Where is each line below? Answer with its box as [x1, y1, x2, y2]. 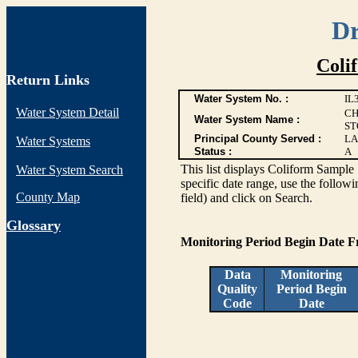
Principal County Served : [193, 133, 321, 145]
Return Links [6, 72, 89, 88]
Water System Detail [16, 105, 119, 119]
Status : [193, 145, 232, 157]
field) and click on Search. [180, 191, 312, 205]
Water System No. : [193, 93, 288, 105]
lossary [18, 217, 61, 233]
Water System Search [16, 163, 123, 177]
